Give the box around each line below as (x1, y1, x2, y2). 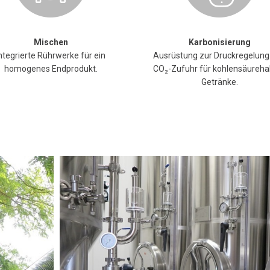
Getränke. (201, 77, 238, 87)
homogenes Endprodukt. (4, 63, 98, 74)
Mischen (33, 37, 68, 47)
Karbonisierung (188, 37, 251, 47)
